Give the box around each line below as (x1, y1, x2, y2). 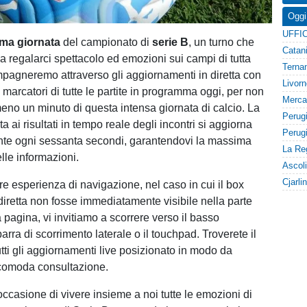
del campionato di (63, 36, 153, 48)
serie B (152, 36, 189, 48)
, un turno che (188, 36, 255, 48)
